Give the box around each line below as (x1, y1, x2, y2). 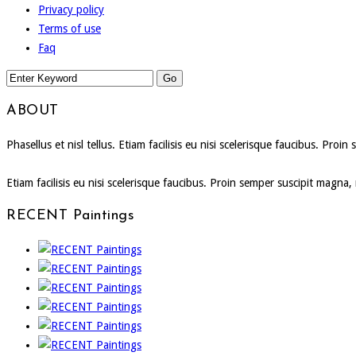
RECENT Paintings (6, 207, 134, 223)
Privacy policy (38, 2, 104, 16)
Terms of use (38, 21, 101, 35)
